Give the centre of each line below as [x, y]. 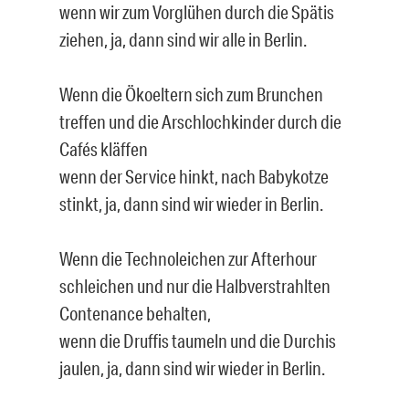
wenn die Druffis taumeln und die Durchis [198, 340]
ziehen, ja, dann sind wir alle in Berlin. [183, 39]
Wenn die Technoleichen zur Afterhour [188, 258]
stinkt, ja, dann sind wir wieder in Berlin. [191, 203]
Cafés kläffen [104, 148]
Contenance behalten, [135, 313]
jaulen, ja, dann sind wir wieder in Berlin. [192, 367]
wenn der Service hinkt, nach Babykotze [194, 176]
